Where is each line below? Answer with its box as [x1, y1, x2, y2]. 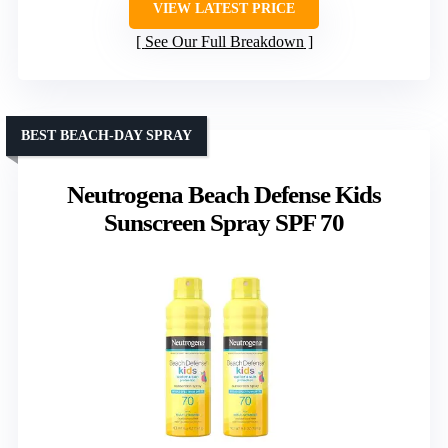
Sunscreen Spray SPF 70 [104, 209, 344, 237]
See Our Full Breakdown [144, 33, 304, 51]
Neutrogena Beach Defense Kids [67, 181, 381, 209]
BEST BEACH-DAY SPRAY [21, 128, 192, 144]
